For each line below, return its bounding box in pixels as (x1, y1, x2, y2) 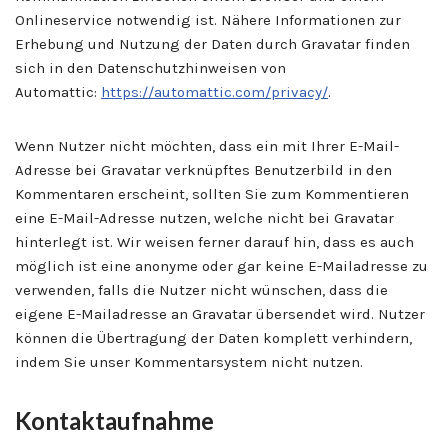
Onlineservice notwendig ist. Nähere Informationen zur (15, 10, 401, 29)
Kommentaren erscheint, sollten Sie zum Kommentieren (15, 184, 409, 203)
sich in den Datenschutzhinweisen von (15, 58, 286, 77)
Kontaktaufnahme (15, 405, 214, 435)
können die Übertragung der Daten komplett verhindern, (15, 328, 412, 347)
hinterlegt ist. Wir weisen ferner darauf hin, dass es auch (15, 232, 414, 251)
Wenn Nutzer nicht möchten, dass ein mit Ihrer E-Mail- (15, 136, 399, 155)
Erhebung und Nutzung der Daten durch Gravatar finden (15, 34, 410, 53)
